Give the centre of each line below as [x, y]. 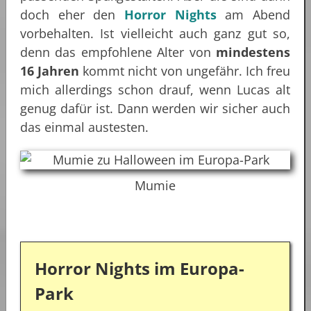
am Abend [253, 14]
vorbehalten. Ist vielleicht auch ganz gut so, [155, 33]
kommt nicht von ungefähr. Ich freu [185, 70]
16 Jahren [50, 70]
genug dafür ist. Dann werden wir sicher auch [155, 108]
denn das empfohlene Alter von [118, 52]
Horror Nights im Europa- [140, 268]
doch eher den [72, 14]
